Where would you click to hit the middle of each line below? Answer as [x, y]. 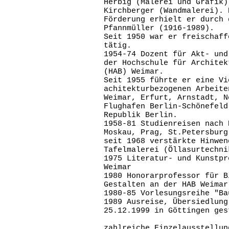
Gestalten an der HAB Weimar [166, 185]
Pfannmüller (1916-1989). [159, 28]
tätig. [118, 46]
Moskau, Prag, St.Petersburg [166, 133]
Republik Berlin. [141, 115]
